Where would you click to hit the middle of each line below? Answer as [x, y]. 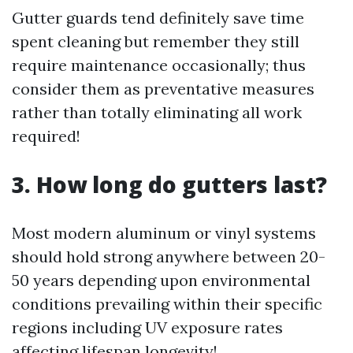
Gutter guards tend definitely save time [158, 18]
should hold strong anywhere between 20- [169, 256]
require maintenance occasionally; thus [159, 65]
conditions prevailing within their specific [167, 304]
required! [46, 136]
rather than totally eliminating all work [157, 112]
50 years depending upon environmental [161, 280]
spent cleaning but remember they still [156, 41]
